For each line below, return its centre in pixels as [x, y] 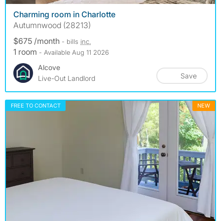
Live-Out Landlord [67, 78]
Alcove [49, 67]
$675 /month [37, 41]
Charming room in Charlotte [64, 14]
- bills [71, 41]
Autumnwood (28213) [52, 25]
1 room [26, 52]
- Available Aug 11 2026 [74, 52]
